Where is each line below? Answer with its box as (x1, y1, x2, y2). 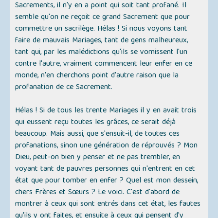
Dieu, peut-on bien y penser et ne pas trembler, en (15, 151, 181, 165)
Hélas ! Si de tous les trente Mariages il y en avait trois (15, 104, 197, 118)
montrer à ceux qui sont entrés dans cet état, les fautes (15, 198, 201, 212)
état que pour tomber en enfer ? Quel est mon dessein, (15, 174, 199, 188)
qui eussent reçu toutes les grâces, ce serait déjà (15, 116, 176, 130)
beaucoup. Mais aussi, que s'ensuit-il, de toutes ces (15, 127, 180, 142)
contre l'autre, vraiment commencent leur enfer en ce (15, 57, 193, 72)
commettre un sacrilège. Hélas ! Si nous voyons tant (15, 22, 188, 36)
